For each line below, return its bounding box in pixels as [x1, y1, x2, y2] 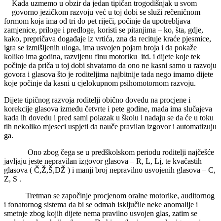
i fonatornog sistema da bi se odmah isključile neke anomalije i [4, 200, 198, 209]
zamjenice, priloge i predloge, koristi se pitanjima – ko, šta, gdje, [4, 25, 203, 34]
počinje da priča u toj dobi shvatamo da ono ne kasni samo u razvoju [4, 61, 217, 70]
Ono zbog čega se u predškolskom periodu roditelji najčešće [4, 147, 214, 156]
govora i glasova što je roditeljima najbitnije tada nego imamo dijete [4, 70, 213, 78]
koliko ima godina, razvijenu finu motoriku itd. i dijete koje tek [4, 52, 200, 61]
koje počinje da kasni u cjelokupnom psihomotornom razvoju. [4, 78, 196, 87]
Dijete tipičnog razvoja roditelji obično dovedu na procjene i [4, 95, 190, 104]
